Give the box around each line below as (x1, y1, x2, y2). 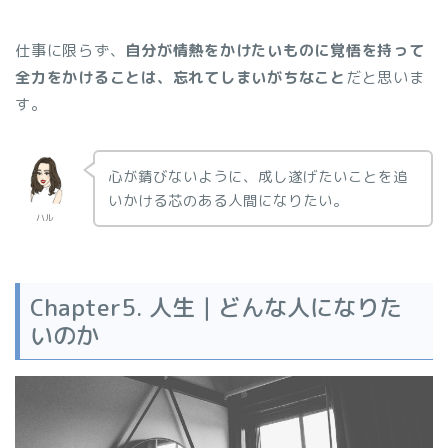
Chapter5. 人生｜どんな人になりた (30, 290, 402, 323)
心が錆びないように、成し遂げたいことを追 (107, 165, 408, 187)
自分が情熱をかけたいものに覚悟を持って (125, 39, 425, 61)
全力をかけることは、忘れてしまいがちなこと (15, 66, 346, 88)
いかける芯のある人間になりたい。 (107, 189, 348, 211)
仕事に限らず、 (15, 39, 126, 61)
